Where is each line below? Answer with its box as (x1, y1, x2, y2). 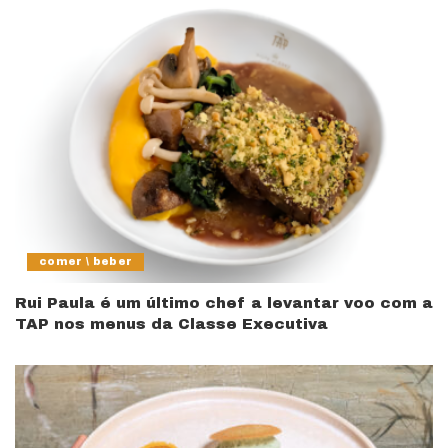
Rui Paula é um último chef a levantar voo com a (15, 294, 433, 311)
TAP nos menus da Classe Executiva (15, 315, 328, 332)
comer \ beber (39, 255, 133, 267)
